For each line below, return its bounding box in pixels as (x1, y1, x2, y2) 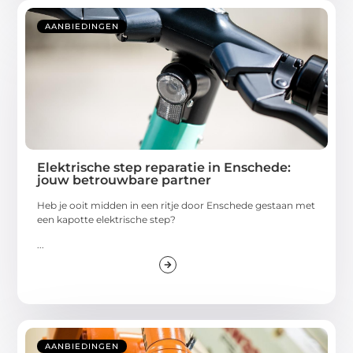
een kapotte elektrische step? (37, 214, 176, 226)
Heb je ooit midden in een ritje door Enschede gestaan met (37, 199, 316, 212)
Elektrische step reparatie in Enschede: (37, 160, 292, 176)
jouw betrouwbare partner (37, 173, 212, 188)
